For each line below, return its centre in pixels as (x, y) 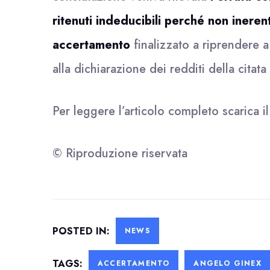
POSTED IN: (83, 231)
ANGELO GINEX (228, 263)
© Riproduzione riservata (120, 153)
